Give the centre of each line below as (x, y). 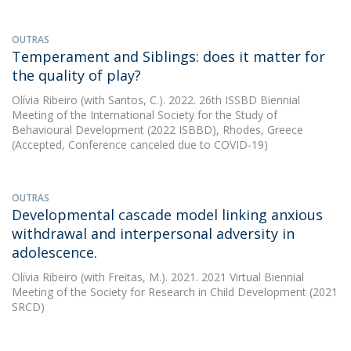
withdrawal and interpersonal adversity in (153, 233)
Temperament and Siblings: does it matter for (168, 56)
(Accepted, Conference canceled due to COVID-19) (140, 145)
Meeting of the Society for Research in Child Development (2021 (175, 292)
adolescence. (54, 252)
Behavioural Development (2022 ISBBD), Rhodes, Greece (157, 130)
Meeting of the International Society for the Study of (145, 115)
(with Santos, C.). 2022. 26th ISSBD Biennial (189, 100)
